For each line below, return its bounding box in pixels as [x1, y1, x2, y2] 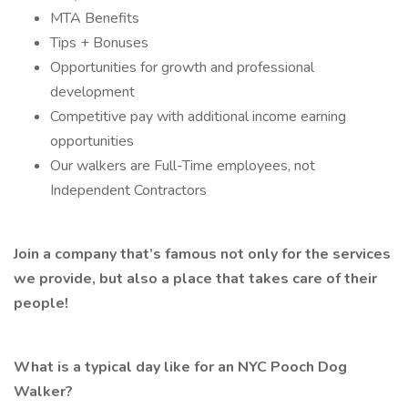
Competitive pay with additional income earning [50, 107, 346, 127]
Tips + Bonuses [50, 33, 148, 53]
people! [14, 293, 68, 313]
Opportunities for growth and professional [50, 57, 314, 77]
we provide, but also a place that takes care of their [14, 269, 377, 289]
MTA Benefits [50, 8, 139, 28]
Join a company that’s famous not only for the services [14, 244, 391, 264]
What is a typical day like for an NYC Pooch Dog [14, 357, 347, 377]
